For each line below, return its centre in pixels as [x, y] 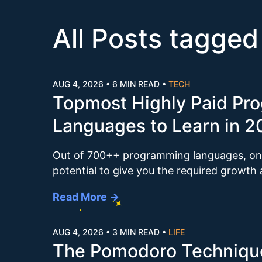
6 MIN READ [136, 84]
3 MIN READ [136, 232]
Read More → [86, 197]
